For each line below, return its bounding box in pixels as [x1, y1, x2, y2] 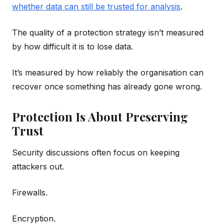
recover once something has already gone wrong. [12, 81, 202, 91]
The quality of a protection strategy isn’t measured [12, 27, 203, 37]
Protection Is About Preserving [12, 108, 188, 124]
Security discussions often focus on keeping [12, 147, 179, 157]
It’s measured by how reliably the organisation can [12, 67, 203, 77]
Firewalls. [12, 187, 47, 197]
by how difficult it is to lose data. [12, 41, 133, 51]
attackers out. [12, 161, 64, 171]
